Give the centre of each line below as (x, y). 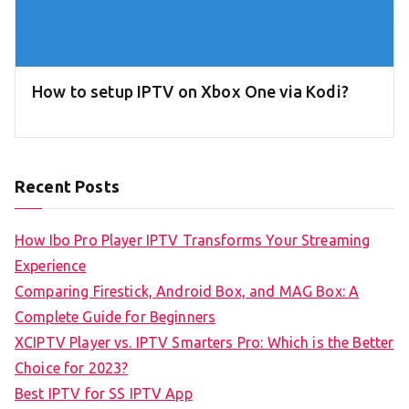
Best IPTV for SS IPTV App (104, 394)
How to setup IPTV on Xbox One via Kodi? (190, 92)
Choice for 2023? (72, 368)
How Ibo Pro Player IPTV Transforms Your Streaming (193, 241)
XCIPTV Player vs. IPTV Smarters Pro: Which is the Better (204, 343)
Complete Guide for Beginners (115, 317)
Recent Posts (67, 187)
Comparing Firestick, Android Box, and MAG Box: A (187, 292)
